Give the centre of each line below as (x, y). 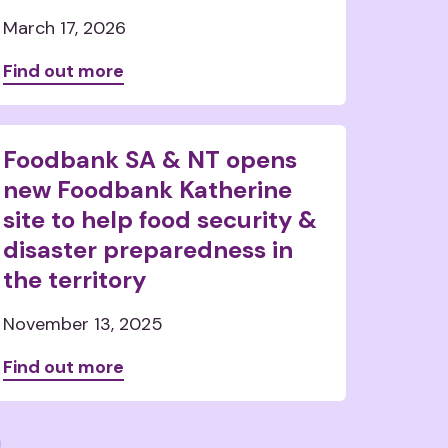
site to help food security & (160, 219)
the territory (75, 279)
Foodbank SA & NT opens (150, 159)
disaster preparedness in (148, 249)
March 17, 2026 (65, 28)
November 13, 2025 (83, 324)
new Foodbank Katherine (148, 189)
